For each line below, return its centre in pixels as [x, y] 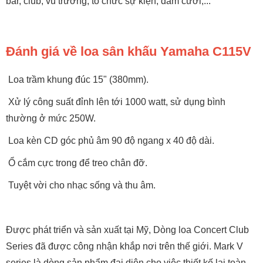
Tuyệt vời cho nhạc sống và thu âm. [81, 185]
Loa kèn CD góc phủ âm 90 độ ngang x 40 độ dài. [110, 141]
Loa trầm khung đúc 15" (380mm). [77, 80]
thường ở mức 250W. [51, 118]
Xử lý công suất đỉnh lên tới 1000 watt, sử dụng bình [116, 102]
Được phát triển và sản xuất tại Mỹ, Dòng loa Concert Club [127, 230]
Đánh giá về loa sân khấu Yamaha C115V [129, 51]
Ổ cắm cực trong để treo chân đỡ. [77, 163]
